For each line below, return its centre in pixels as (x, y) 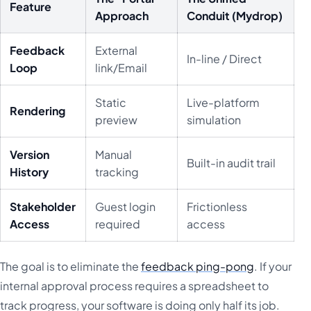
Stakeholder (43, 207)
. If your (273, 266)
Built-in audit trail (232, 163)
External (117, 51)
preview (117, 120)
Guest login (126, 207)
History (30, 172)
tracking (117, 172)
